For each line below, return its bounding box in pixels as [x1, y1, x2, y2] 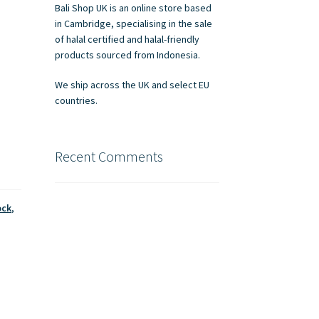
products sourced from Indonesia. [54, 48, 200, 62]
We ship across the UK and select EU [54, 78, 209, 91]
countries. [54, 93, 98, 107]
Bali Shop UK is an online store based [54, 1, 211, 15]
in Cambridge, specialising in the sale [54, 17, 212, 31]
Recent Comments [54, 147, 163, 165]
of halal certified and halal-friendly [54, 33, 199, 46]
